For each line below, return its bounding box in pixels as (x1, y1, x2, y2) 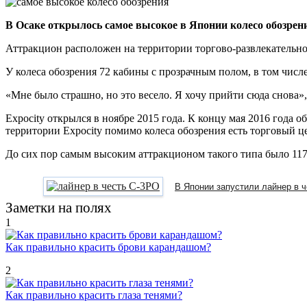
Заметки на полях (5, 199, 112, 216)
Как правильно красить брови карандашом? (5, 241, 211, 253)
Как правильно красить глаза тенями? (5, 288, 182, 301)
